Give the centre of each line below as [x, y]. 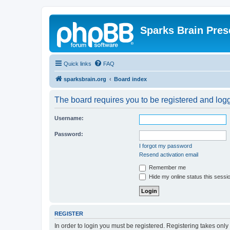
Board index [130, 79]
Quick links [78, 64]
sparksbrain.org [85, 79]
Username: [69, 118]
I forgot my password [166, 146]
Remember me [167, 167]
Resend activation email [169, 155]
